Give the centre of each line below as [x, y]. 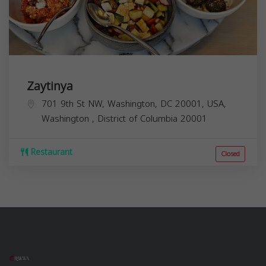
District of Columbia [139, 118]
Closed [230, 154]
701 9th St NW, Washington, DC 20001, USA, [134, 104]
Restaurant [50, 152]
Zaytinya [50, 86]
